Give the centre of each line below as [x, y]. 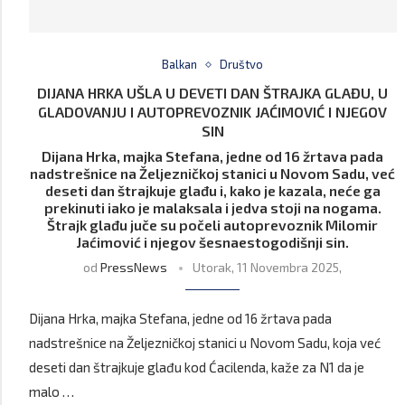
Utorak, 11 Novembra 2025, [268, 268]
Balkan [180, 65]
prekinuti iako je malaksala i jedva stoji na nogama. [212, 208]
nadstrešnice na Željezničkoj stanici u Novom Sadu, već [213, 174]
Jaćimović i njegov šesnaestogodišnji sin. [213, 242]
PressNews [134, 268]
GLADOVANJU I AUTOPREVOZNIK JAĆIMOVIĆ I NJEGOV [213, 112]
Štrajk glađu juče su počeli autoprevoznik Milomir [213, 225]
